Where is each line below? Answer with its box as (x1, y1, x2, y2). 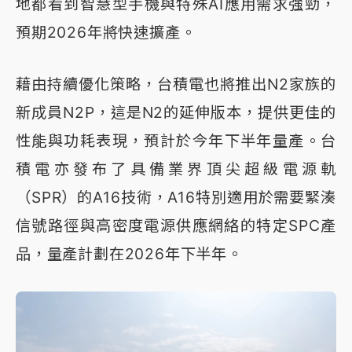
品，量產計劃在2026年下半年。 (16, 244, 243, 263)
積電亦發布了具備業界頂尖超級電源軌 (16, 159, 336, 178)
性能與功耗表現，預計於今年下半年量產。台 (16, 130, 336, 150)
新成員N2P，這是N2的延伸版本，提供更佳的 (16, 102, 336, 122)
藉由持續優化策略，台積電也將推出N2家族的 (16, 74, 336, 93)
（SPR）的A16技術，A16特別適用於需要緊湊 (16, 187, 336, 207)
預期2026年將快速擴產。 (16, 22, 196, 42)
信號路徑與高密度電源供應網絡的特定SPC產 (16, 215, 336, 235)
